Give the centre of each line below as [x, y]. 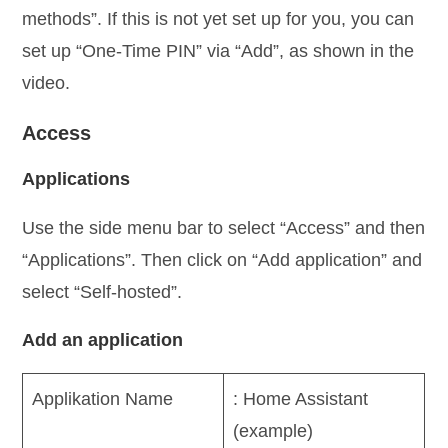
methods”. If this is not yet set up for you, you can [218, 18]
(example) [273, 430]
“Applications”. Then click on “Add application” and [222, 259]
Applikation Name [103, 398]
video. [46, 82]
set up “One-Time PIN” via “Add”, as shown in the [218, 50]
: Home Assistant [301, 398]
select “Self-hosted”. [102, 291]
